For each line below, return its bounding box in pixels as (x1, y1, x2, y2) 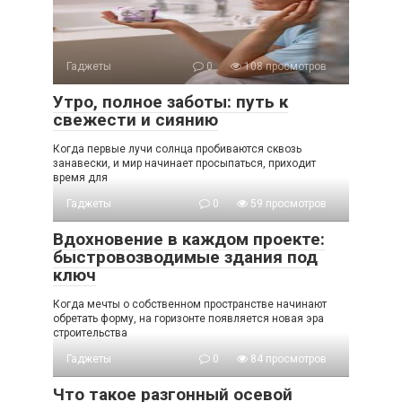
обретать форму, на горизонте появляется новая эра (53, 311, 324, 325)
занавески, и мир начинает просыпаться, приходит (53, 156, 316, 170)
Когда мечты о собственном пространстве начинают (53, 297, 327, 310)
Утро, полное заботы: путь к (53, 91, 288, 112)
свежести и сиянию (53, 109, 218, 130)
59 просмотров (248, 197, 327, 210)
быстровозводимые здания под (53, 246, 318, 267)
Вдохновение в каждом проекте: (53, 228, 325, 249)
